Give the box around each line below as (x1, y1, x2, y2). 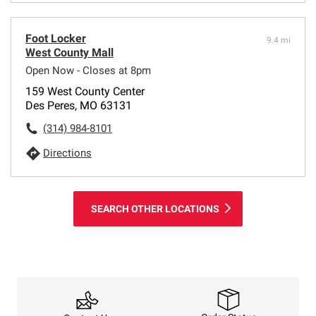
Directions (43, 146, 92, 159)
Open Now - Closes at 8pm (25, 63, 151, 77)
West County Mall (25, 45, 114, 59)
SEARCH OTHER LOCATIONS (91, 202, 219, 214)
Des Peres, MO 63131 (25, 98, 132, 112)
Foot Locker (25, 31, 86, 45)
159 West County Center (25, 84, 145, 98)
